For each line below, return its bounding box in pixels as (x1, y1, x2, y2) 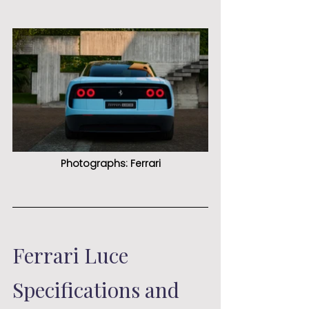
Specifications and (12, 275, 184, 303)
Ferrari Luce (12, 241, 133, 269)
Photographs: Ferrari (60, 156, 161, 170)
